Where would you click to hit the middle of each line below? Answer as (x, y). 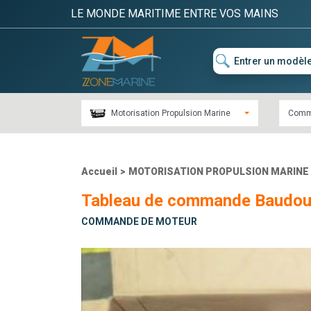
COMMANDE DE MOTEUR (139, 222)
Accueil (99, 172)
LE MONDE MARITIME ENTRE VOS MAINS (175, 14)
